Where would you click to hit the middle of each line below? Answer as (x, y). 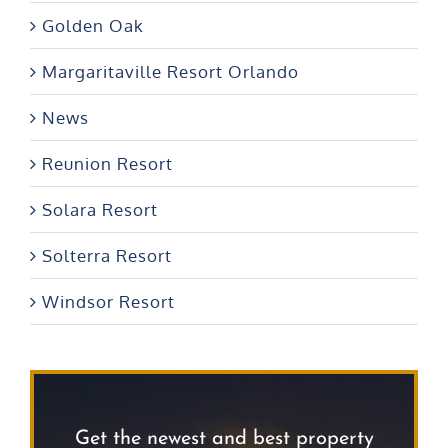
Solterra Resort (107, 256)
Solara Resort (100, 210)
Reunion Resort (107, 164)
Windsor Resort (108, 302)
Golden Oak (93, 26)
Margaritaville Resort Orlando (170, 72)
